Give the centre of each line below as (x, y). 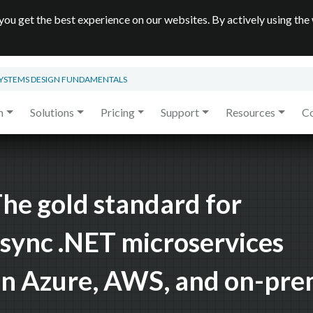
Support (180, 112)
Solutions (52, 112)
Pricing (117, 112)
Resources (250, 112)
